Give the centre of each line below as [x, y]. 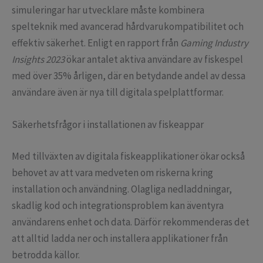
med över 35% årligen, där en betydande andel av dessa [129, 76]
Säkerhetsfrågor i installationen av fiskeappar [108, 125]
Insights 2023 [38, 60]
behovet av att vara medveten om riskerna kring [112, 172]
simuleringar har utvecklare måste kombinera [108, 10]
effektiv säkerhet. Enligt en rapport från [96, 43]
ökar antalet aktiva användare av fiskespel [154, 60]
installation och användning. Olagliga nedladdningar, [122, 189]
